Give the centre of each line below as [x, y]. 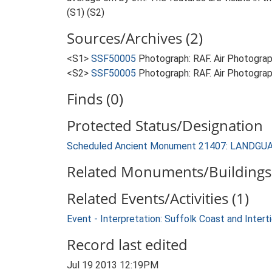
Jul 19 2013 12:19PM [113, 265]
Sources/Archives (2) [135, 38]
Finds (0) [95, 99]
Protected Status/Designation [165, 125]
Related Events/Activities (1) [158, 198]
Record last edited [127, 244]
